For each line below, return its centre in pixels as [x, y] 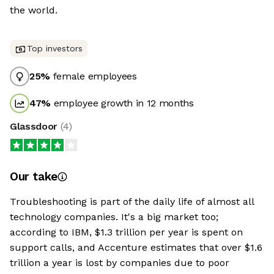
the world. [34, 10]
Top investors [55, 48]
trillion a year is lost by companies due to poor [120, 263]
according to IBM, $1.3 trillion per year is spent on [126, 232]
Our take [34, 176]
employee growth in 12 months [122, 103]
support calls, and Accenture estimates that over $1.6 [136, 247]
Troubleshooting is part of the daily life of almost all [132, 202]
